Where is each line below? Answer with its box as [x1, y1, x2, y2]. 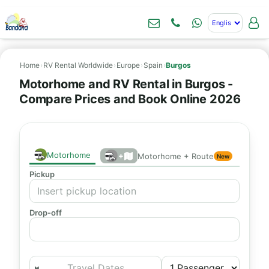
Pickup [29, 169, 55, 179]
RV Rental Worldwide [43, 61, 113, 70]
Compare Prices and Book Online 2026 [19, 92, 241, 106]
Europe [116, 61, 140, 70]
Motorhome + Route [138, 151, 214, 161]
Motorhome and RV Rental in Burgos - [19, 77, 233, 91]
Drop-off [29, 208, 62, 217]
